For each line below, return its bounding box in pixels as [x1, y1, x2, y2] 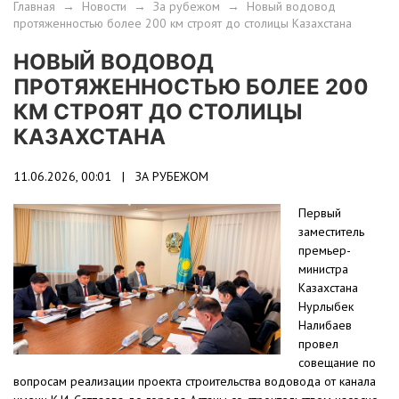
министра [298, 261, 348, 278]
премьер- [298, 242, 351, 259]
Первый [298, 205, 341, 222]
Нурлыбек [298, 298, 354, 315]
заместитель [298, 224, 364, 240]
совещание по [298, 354, 376, 371]
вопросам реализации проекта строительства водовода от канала [13, 373, 376, 390]
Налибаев [298, 317, 352, 334]
